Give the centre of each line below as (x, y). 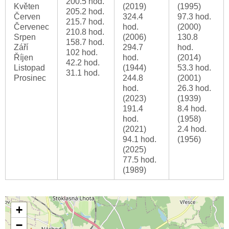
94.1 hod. (140, 140)
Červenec (31, 27)
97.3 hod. (194, 17)
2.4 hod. (192, 129)
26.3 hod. (194, 88)
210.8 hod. (85, 32)
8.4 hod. (192, 109)
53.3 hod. (194, 68)
